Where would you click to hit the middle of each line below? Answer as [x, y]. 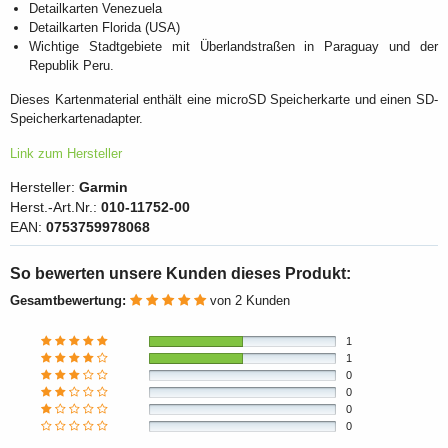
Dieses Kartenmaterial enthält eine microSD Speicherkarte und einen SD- [224, 100]
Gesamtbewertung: [68, 301]
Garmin [103, 187]
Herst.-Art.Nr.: [55, 207]
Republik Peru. [71, 66]
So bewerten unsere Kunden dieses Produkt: [180, 272]
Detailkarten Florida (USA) [104, 28]
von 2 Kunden [250, 301]
